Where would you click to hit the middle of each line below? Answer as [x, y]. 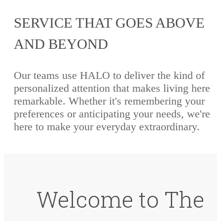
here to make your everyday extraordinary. [107, 127]
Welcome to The [120, 199]
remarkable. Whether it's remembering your [109, 101]
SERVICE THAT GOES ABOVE [109, 23]
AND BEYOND [61, 44]
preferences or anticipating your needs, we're [112, 114]
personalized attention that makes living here [112, 88]
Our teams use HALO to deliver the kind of [109, 75]
